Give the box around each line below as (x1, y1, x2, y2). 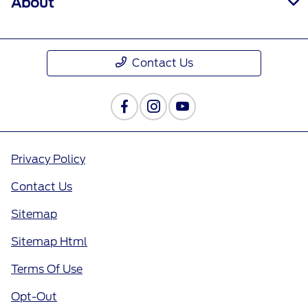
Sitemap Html (11, 234, 87, 248)
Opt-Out (11, 289, 57, 303)
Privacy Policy (11, 152, 85, 166)
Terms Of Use (11, 262, 82, 276)
